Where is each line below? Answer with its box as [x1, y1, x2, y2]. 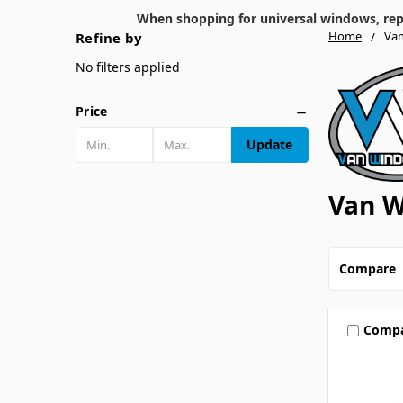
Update [246, 135, 293, 153]
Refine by [76, 28, 143, 47]
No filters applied [76, 58, 180, 76]
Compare [338, 259, 396, 277]
